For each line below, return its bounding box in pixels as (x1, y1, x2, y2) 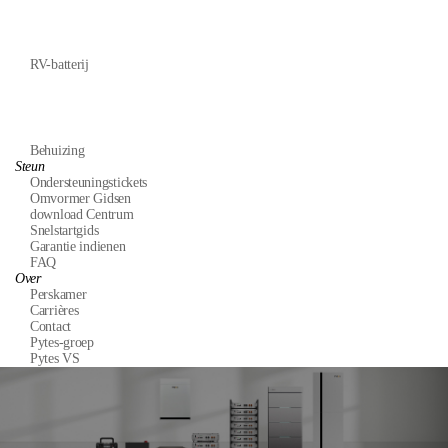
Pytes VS (30, 351, 80, 366)
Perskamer (30, 287, 87, 302)
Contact (30, 319, 72, 334)
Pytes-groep (30, 335, 94, 350)
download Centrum (30, 207, 134, 222)
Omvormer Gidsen (30, 191, 131, 206)
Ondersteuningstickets (30, 175, 148, 190)
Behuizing (30, 143, 85, 158)
